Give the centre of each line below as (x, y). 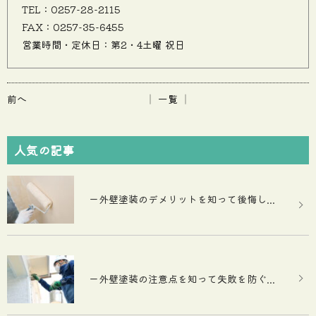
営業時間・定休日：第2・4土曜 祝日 (103, 45)
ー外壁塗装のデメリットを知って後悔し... (182, 199)
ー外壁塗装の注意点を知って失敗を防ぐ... (182, 279)
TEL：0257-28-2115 (76, 10)
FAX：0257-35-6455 (73, 27)
